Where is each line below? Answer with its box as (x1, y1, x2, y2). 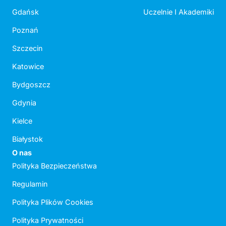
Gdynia (12, 98, 36, 107)
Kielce (12, 117, 32, 126)
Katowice (12, 62, 44, 71)
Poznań (12, 26, 38, 35)
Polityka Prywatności (12, 216, 83, 225)
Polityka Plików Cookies (12, 198, 93, 207)
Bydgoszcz (12, 80, 50, 89)
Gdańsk (12, 8, 39, 17)
